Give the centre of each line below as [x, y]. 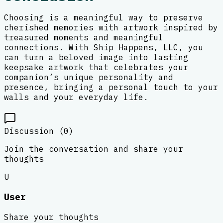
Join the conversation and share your [94, 149]
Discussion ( [34, 131]
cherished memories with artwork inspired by [111, 27]
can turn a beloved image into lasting [96, 57]
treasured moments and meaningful [84, 37]
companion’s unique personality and [89, 77]
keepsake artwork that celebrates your [96, 67]
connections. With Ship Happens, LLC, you [104, 47]
